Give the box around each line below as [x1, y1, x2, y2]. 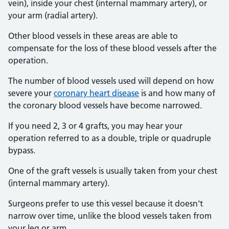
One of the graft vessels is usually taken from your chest [8, 166, 217, 176]
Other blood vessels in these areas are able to [8, 31, 178, 41]
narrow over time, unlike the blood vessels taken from [8, 211, 212, 221]
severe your [8, 88, 54, 98]
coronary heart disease [54, 88, 139, 98]
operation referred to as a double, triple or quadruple [8, 133, 211, 143]
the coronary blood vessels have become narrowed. [8, 100, 202, 110]
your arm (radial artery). [8, 10, 98, 20]
